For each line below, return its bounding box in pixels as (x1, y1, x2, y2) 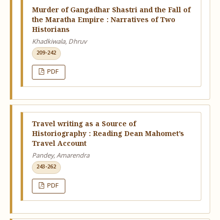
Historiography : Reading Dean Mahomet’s (31, 129, 184, 139)
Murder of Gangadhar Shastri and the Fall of (31, 5, 191, 16)
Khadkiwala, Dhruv (31, 38, 87, 47)
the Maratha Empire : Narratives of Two (31, 15, 175, 26)
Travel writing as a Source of (31, 119, 136, 130)
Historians (31, 25, 70, 35)
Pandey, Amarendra (31, 152, 89, 161)
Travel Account (31, 139, 86, 149)
